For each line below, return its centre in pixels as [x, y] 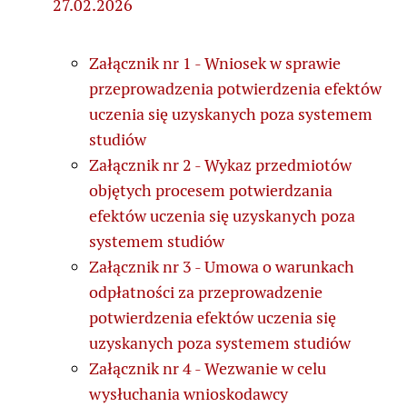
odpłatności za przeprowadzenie [206, 292]
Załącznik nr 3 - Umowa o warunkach [222, 266]
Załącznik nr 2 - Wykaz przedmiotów [220, 164]
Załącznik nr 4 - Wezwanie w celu [208, 368]
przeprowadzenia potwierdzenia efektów [235, 88]
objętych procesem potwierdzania [211, 190]
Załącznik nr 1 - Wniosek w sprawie [215, 63]
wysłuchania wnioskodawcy [189, 393]
